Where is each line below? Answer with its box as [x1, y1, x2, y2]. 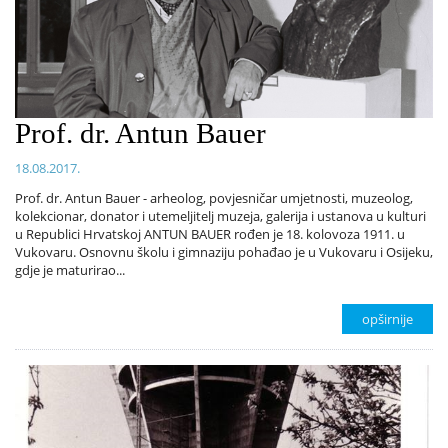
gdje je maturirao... [15, 260, 125, 279]
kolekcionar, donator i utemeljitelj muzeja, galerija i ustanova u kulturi [15, 206, 426, 225]
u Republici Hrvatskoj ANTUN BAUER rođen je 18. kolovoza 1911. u [15, 224, 405, 243]
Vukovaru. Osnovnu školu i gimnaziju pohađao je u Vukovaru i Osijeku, [15, 242, 433, 261]
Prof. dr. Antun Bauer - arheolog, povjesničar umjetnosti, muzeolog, [15, 188, 413, 207]
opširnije [362, 309, 413, 328]
